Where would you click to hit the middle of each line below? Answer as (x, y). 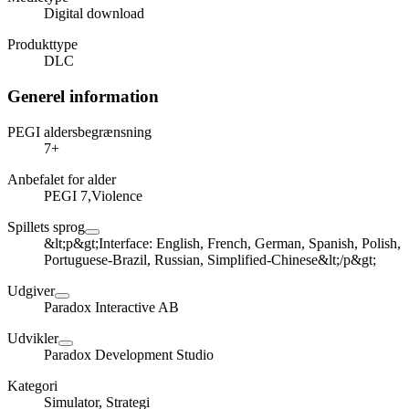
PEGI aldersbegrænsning (79, 131)
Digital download (94, 14)
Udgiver (31, 290)
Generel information (83, 97)
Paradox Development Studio (129, 354)
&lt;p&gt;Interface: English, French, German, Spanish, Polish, (222, 243)
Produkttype (42, 45)
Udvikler (33, 338)
